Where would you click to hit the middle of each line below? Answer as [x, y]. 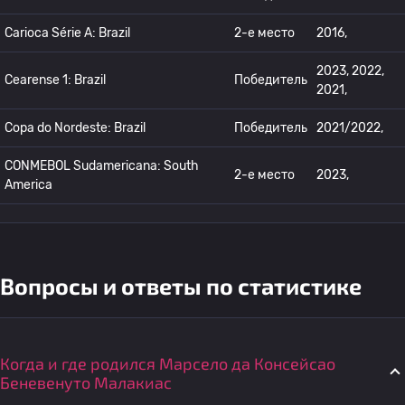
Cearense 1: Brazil [55, 80]
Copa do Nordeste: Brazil [75, 128]
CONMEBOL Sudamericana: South [102, 166]
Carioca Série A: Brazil [67, 33]
